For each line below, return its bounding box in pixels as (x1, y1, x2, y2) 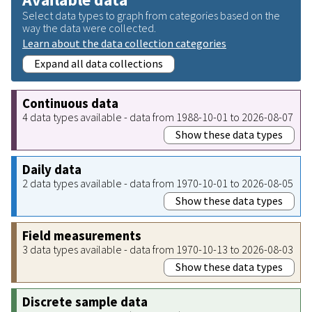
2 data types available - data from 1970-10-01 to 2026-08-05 (22, 175, 293, 190)
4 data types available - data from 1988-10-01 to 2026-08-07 (22, 109, 293, 124)
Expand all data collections (34, 56, 163, 70)
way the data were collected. (22, 20, 156, 35)
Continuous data (22, 95, 118, 111)
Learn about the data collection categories (22, 36, 226, 50)
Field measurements (22, 227, 141, 244)
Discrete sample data (22, 293, 148, 310)
